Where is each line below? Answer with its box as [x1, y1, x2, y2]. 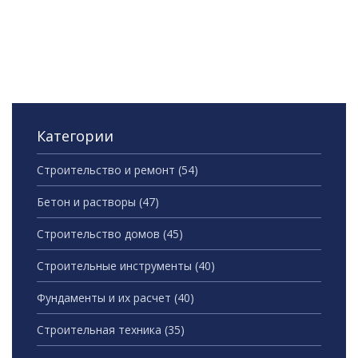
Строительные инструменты [37, 258, 195, 274]
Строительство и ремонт [37, 162, 178, 178]
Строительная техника [37, 322, 165, 338]
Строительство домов [37, 226, 163, 242]
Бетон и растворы [37, 194, 139, 210]
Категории [37, 126, 113, 146]
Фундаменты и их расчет [37, 290, 174, 306]
